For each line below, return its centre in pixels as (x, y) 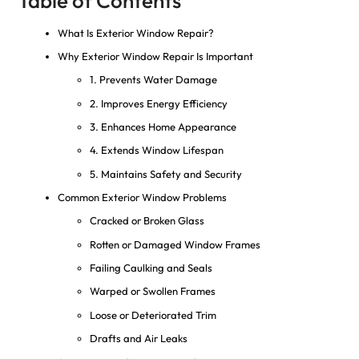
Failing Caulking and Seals (151, 267)
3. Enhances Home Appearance (163, 126)
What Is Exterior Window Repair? (135, 32)
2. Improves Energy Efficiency (158, 103)
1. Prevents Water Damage (153, 80)
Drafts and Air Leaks (138, 339)
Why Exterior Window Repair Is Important (155, 56)
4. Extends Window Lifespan (156, 150)
